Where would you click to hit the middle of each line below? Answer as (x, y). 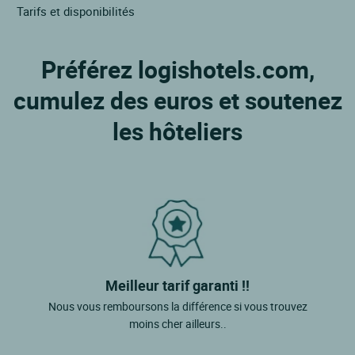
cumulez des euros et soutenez (177, 100)
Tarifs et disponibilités (76, 11)
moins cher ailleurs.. (177, 323)
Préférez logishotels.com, (177, 69)
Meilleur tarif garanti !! (177, 285)
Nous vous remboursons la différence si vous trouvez (177, 306)
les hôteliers (177, 131)
